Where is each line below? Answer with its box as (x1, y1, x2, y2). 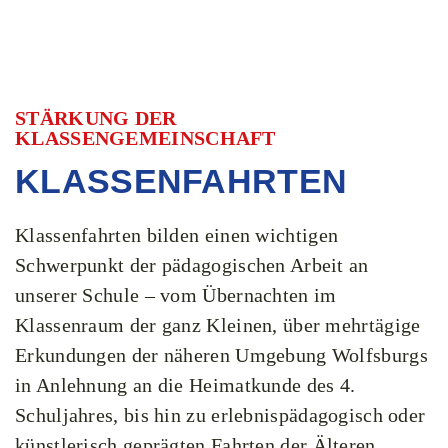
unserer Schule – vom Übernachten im (15, 284, 337, 306)
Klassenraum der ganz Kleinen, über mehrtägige (15, 314, 421, 336)
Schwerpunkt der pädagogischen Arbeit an (15, 254, 369, 276)
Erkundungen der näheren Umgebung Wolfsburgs (15, 344, 428, 366)
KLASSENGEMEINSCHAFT (15, 127, 276, 149)
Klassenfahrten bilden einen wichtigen (15, 224, 339, 246)
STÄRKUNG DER (15, 107, 177, 129)
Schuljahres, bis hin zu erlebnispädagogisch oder (15, 404, 426, 426)
